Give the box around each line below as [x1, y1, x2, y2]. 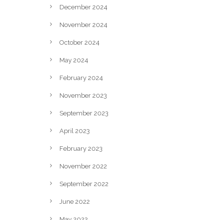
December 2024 [59, 3, 108, 11]
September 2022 [59, 180, 109, 188]
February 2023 [59, 144, 103, 152]
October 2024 [59, 38, 100, 46]
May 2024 [59, 56, 88, 64]
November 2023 [59, 91, 107, 99]
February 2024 [59, 74, 103, 82]
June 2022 [59, 197, 90, 205]
